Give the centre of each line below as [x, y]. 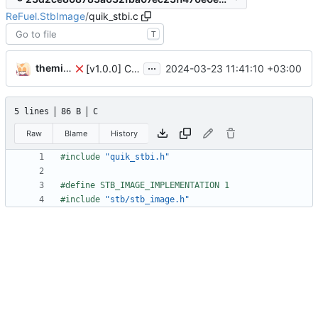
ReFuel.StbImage [45, 16]
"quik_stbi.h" [137, 157]
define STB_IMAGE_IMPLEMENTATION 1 [147, 186]
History [124, 133]
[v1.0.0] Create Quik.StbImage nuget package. [136, 69]
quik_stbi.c [114, 16]
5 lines [32, 112]
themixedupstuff [49, 68]
